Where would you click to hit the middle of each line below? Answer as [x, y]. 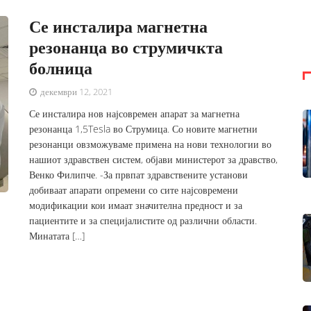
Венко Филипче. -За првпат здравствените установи [139, 175]
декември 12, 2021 [76, 92]
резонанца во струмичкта [126, 47]
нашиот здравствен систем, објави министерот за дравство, [154, 159]
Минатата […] [57, 236]
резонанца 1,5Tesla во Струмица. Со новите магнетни [144, 129]
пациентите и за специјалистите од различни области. [143, 220]
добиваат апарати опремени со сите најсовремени [134, 190]
